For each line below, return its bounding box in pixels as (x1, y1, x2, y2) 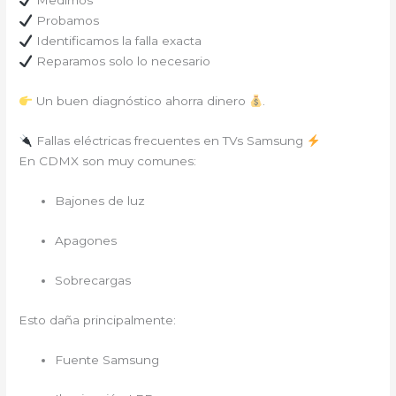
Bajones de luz (55, 194, 146, 209)
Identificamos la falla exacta (32, 34, 202, 49)
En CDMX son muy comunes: (19, 154, 197, 169)
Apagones (55, 232, 118, 247)
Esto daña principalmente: (19, 312, 177, 327)
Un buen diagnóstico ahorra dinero (32, 94, 249, 109)
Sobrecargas (55, 272, 132, 287)
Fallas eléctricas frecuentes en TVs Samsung (32, 133, 307, 148)
